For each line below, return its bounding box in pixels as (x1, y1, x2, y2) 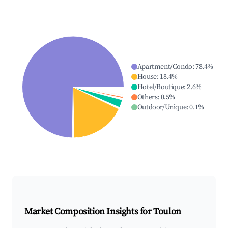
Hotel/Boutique (137, 82, 184, 92)
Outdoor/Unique (137, 103, 187, 112)
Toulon (153, 206, 181, 218)
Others (137, 93, 158, 102)
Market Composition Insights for (24, 206, 154, 218)
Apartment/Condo (137, 62, 192, 72)
